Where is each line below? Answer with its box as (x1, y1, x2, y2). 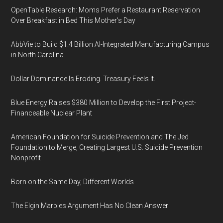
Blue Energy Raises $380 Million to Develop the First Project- (11, 99, 197, 107)
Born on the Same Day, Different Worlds (11, 178, 134, 186)
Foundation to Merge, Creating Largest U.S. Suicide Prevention (11, 143, 203, 151)
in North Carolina (11, 51, 64, 59)
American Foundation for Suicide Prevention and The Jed (11, 133, 189, 141)
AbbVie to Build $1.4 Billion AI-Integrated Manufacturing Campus (11, 40, 210, 48)
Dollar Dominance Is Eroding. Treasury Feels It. (11, 75, 156, 83)
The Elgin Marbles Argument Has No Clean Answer (11, 202, 169, 210)
